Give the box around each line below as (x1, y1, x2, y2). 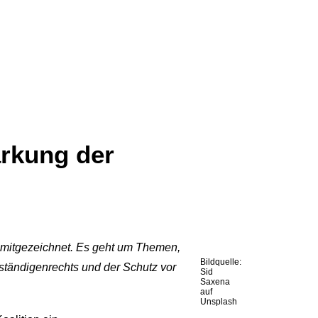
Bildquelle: (200, 257, 241, 267)
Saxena (200, 277, 230, 287)
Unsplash (200, 297, 237, 307)
